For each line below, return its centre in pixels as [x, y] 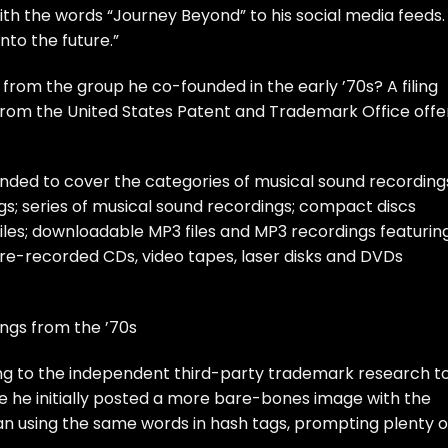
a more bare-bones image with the [290, 398]
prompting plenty [364, 423]
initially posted [92, 398]
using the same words [103, 423]
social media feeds [369, 15]
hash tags [248, 423]
